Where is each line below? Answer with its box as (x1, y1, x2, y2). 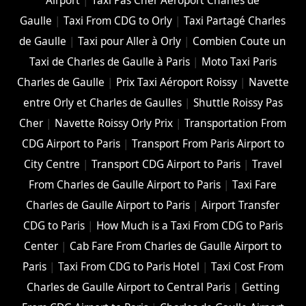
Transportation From (184, 116, 287, 131)
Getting (241, 280, 279, 295)
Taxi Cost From (210, 260, 283, 275)
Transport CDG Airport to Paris (91, 157, 240, 172)
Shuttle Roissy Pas (193, 96, 283, 111)
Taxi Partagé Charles (184, 14, 286, 29)
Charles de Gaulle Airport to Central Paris (26, 280, 230, 295)
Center (24, 239, 59, 254)
